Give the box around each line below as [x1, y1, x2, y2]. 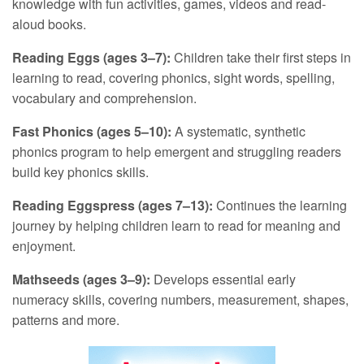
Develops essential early [150, 270, 296, 288]
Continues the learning [213, 196, 347, 214]
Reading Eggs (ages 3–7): [12, 48, 171, 67]
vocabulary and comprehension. [12, 89, 197, 107]
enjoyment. [12, 236, 76, 255]
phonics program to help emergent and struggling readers [12, 142, 341, 161]
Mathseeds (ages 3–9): [12, 270, 150, 288]
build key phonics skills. [12, 162, 149, 181]
